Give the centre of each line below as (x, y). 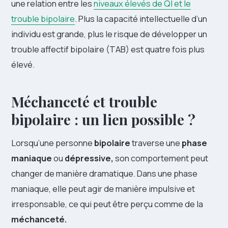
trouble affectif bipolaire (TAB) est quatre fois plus (108, 49)
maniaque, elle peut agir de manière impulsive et (103, 189)
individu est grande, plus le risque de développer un (109, 34)
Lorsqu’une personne (53, 143)
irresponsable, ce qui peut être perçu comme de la (107, 204)
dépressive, (89, 158)
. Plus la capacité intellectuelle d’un (141, 19)
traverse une (156, 143)
